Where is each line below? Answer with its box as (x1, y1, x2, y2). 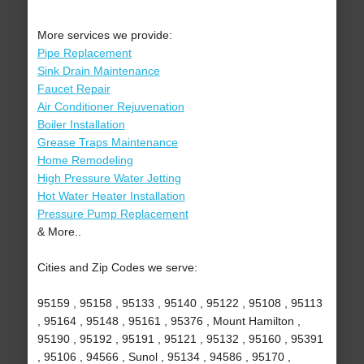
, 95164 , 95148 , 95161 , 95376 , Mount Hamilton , (37, 314, 301, 328)
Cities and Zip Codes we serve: (37, 261, 197, 275)
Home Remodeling (37, 154, 133, 167)
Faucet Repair (37, 82, 110, 96)
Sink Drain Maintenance (37, 64, 160, 78)
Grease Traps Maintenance (37, 136, 178, 149)
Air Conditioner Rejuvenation (37, 100, 184, 114)
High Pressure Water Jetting (37, 171, 181, 185)
